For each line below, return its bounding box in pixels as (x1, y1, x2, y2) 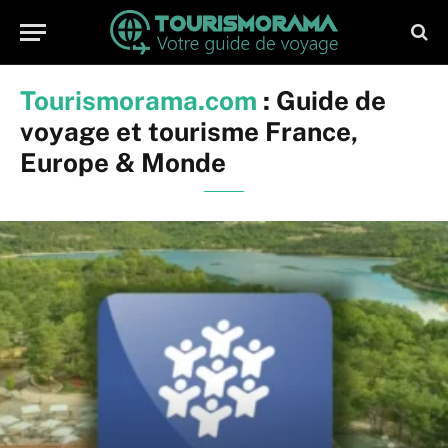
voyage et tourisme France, (20, 116, 358, 147)
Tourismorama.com (20, 85, 257, 116)
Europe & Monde (20, 147, 226, 178)
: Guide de (257, 85, 386, 116)
